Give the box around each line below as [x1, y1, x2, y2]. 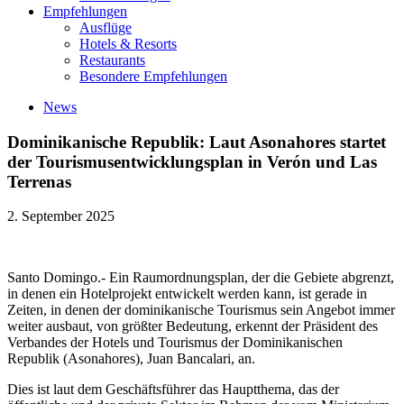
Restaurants [79, 51, 145, 68]
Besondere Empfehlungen [79, 68, 227, 84]
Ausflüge [79, 19, 132, 35]
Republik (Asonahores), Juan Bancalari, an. [7, 351, 255, 367]
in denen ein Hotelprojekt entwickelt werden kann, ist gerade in [7, 286, 367, 302]
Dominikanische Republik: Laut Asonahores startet [7, 132, 386, 151]
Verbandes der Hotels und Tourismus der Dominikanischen [7, 335, 343, 351]
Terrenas [7, 171, 71, 191]
